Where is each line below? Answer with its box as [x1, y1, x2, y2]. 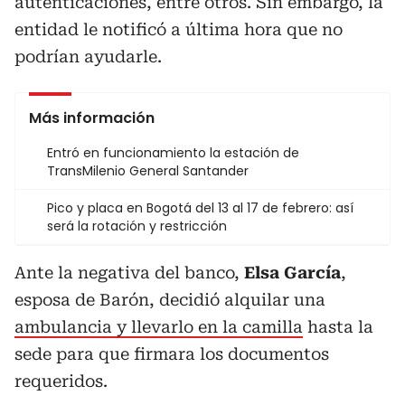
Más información [29, 107, 155, 128]
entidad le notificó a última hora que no [14, 19, 343, 39]
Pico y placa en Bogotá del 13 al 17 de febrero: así [47, 198, 353, 217]
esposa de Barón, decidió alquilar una [14, 289, 325, 309]
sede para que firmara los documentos [14, 344, 329, 363]
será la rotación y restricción [47, 216, 227, 235]
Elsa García [244, 262, 341, 282]
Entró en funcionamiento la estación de [47, 143, 299, 162]
